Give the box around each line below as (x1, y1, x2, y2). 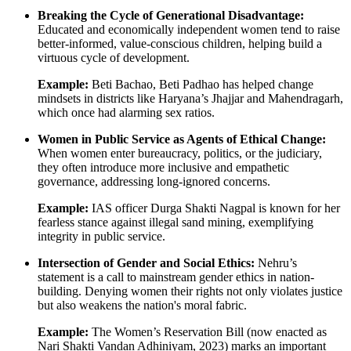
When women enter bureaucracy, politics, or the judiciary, (38, 146, 322, 160)
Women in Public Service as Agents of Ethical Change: (38, 132, 326, 146)
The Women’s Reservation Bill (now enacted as (89, 324, 327, 338)
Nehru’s (255, 255, 297, 270)
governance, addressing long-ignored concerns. (38, 174, 270, 188)
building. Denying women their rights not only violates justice (38, 284, 342, 298)
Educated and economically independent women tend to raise (38, 22, 340, 36)
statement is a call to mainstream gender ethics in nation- (38, 270, 314, 284)
